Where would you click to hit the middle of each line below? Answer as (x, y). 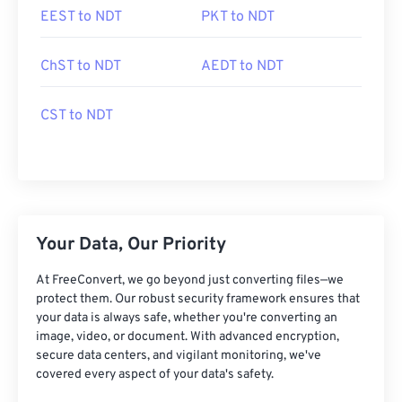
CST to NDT (77, 116)
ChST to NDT (81, 66)
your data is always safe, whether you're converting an (187, 318)
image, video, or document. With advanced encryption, (188, 337)
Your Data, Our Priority (131, 245)
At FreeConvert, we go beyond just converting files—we (190, 280)
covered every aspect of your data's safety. (155, 375)
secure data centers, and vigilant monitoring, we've (179, 356)
